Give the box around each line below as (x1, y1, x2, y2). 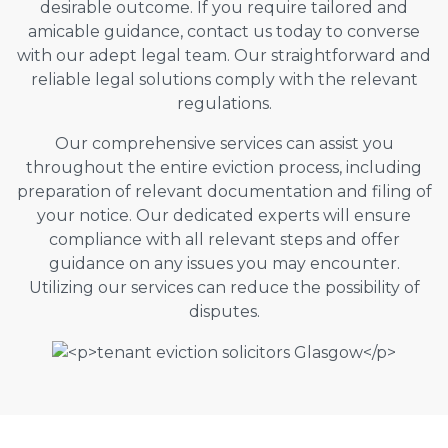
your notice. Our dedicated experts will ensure (37, 205, 411, 225)
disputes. (188, 301, 260, 321)
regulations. (176, 93, 272, 113)
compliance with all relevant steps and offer (48, 229, 400, 249)
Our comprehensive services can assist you (54, 133, 394, 153)
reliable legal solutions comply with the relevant (30, 69, 418, 89)
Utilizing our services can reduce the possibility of (28, 277, 420, 297)
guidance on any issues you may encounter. (48, 253, 400, 273)
